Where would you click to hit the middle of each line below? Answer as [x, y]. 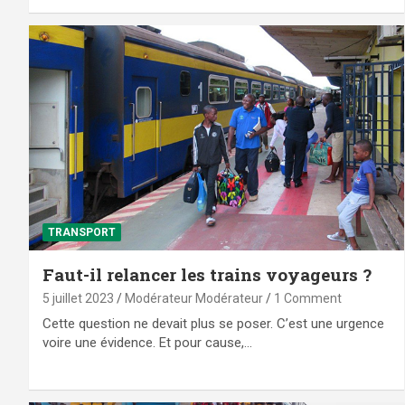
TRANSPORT [82, 233]
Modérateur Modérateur [194, 299]
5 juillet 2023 [78, 299]
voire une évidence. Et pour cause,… [147, 343]
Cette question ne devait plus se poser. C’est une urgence [213, 324]
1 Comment [308, 299]
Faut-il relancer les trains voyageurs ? [207, 275]
